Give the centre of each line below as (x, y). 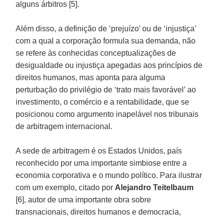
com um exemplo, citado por (66, 187)
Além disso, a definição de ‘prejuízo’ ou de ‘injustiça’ (106, 28)
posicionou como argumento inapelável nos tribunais (107, 114)
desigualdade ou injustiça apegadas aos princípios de (109, 65)
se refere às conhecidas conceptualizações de (96, 53)
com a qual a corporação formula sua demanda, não (106, 41)
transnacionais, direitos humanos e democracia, (99, 212)
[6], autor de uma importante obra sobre (84, 199)
